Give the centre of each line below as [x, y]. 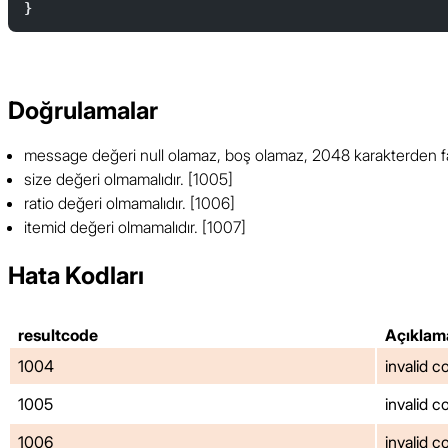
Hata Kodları [76, 276]
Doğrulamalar [83, 111]
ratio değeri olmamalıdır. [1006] [129, 203]
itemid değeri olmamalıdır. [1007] [135, 227]
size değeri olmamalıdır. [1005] [128, 179]
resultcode [58, 335]
